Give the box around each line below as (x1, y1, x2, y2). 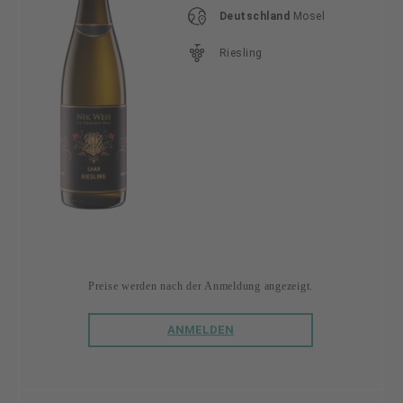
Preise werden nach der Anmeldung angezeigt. (87, 279, 314, 292)
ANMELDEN (167, 322, 234, 336)
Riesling (219, 47, 263, 60)
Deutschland (219, 10, 291, 23)
